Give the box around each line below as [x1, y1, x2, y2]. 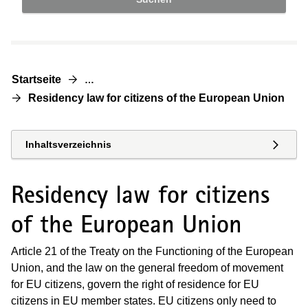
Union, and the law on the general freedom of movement [11, 261, 283, 274]
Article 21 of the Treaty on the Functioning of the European [11, 245, 294, 257]
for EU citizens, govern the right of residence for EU [11, 278, 259, 290]
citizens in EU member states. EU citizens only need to [11, 294, 276, 307]
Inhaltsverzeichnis [25, 139, 111, 150]
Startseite [12, 74, 61, 85]
